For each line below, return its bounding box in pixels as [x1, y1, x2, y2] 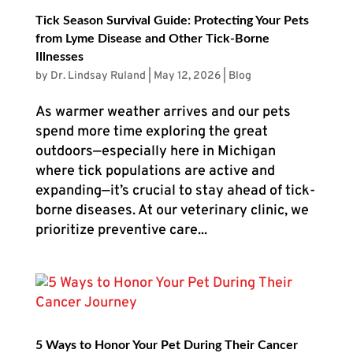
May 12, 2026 [153, 69, 221, 84]
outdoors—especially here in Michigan [35, 143, 276, 162]
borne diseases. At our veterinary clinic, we [35, 202, 309, 221]
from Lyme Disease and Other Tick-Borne [35, 32, 269, 46]
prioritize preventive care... [35, 221, 207, 240]
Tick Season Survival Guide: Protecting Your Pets [35, 14, 309, 28]
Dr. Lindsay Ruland [50, 69, 146, 84]
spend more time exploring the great [35, 123, 268, 142]
